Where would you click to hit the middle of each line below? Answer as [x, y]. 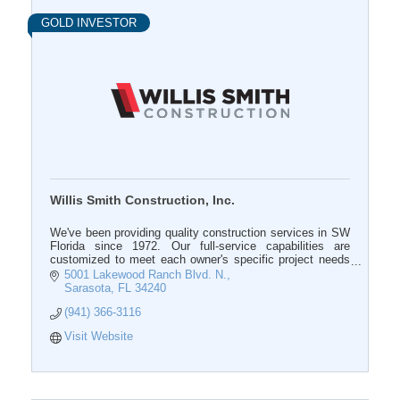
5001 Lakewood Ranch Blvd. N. [146, 275]
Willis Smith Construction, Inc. [142, 200]
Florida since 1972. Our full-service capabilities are [200, 246]
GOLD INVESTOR [89, 23]
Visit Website [99, 337]
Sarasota [88, 288]
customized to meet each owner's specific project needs [200, 260]
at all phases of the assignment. [133, 273]
